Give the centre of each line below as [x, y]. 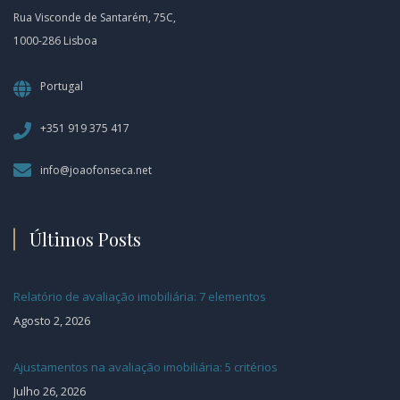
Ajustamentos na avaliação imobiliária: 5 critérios [146, 367]
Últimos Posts [85, 238]
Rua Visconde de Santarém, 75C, [95, 17]
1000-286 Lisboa [55, 40]
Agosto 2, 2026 [52, 320]
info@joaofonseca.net [96, 170]
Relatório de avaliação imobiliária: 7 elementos [140, 296]
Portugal [62, 86]
